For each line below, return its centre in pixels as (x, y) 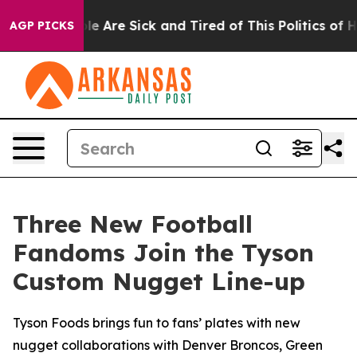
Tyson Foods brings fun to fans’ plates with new (157, 323)
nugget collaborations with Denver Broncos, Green (168, 345)
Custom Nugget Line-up (159, 281)
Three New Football (133, 224)
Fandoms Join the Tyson (163, 253)
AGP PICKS (42, 25)
